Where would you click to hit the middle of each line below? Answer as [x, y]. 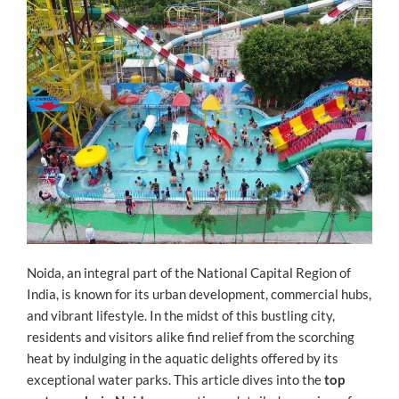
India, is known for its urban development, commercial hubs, [199, 294]
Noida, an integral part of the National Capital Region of [189, 273]
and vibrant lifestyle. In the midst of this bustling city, [181, 316]
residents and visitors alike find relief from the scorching [191, 337]
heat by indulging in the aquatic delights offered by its [183, 358]
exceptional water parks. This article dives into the [175, 380]
